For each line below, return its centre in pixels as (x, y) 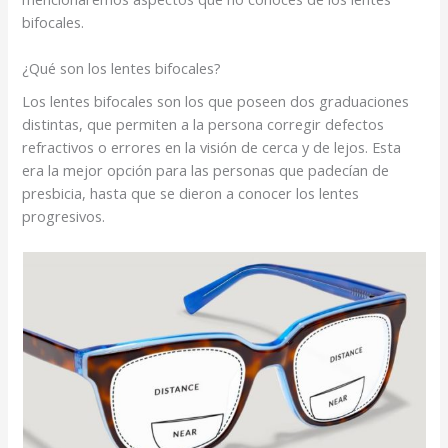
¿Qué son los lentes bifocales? (122, 68)
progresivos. (64, 216)
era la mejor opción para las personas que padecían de (206, 170)
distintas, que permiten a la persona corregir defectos (203, 124)
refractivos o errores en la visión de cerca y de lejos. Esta (212, 147)
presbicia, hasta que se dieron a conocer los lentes (191, 193)
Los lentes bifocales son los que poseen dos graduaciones (216, 101)
